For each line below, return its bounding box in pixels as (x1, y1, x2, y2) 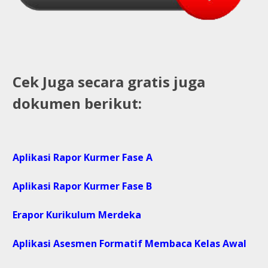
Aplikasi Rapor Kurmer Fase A (13, 150, 153, 164)
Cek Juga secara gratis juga (13, 71, 205, 92)
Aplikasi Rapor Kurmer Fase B (13, 179, 152, 193)
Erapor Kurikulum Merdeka (13, 208, 144, 221)
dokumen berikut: (13, 93, 142, 113)
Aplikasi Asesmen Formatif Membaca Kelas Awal (13, 236, 246, 250)
